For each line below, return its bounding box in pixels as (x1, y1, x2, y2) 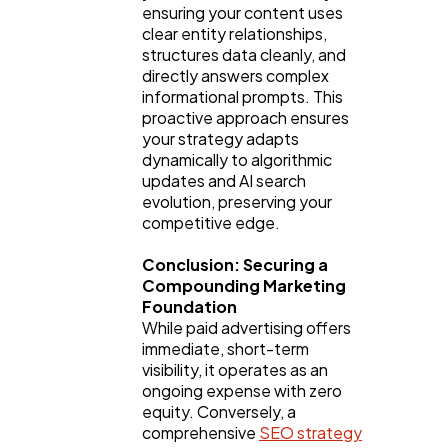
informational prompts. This (142, 85, 343, 107)
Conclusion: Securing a (142, 253, 328, 275)
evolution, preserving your (142, 190, 332, 212)
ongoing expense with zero (142, 379, 342, 401)
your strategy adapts (142, 127, 299, 149)
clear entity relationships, (142, 22, 327, 44)
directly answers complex (142, 64, 329, 86)
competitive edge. (142, 211, 280, 233)
